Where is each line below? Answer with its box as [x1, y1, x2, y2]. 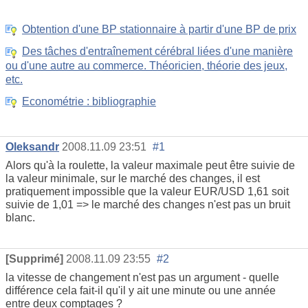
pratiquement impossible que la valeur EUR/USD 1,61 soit [5, 186, 289, 198]
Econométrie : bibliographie [22, 96, 156, 108]
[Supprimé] [5, 252, 63, 265]
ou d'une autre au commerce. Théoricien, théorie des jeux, [5, 59, 287, 71]
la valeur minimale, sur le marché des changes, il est [5, 173, 260, 185]
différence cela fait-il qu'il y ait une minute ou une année [5, 284, 276, 296]
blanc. [5, 212, 35, 224]
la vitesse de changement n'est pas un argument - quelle [5, 271, 279, 283]
